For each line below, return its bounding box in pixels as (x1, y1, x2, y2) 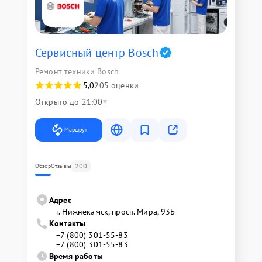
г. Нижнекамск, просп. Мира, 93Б (56, 206, 175, 218)
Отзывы (50, 162, 71, 170)
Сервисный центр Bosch (35, 45, 159, 61)
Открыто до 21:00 (35, 96, 103, 108)
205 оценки (94, 80, 139, 91)
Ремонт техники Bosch (35, 66, 119, 77)
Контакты (49, 218, 86, 229)
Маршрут (64, 126, 87, 134)
